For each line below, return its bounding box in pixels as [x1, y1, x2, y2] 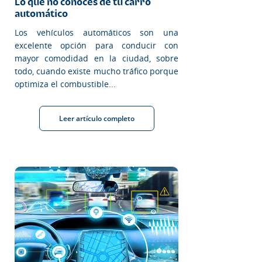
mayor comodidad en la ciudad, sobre [15, 52, 178, 64]
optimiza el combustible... [15, 78, 116, 89]
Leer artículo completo [58, 113, 135, 123]
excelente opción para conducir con [15, 39, 178, 51]
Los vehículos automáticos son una [15, 26, 178, 38]
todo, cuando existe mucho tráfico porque [15, 65, 178, 77]
